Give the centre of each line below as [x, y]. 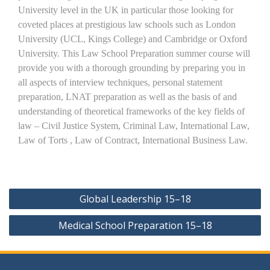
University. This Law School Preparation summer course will [134, 54]
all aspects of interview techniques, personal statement [120, 83]
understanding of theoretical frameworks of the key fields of [131, 111]
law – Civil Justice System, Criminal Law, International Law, [134, 126]
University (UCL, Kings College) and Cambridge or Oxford [133, 39]
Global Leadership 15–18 [135, 199]
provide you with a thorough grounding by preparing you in [132, 68]
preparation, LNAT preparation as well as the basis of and [127, 97]
